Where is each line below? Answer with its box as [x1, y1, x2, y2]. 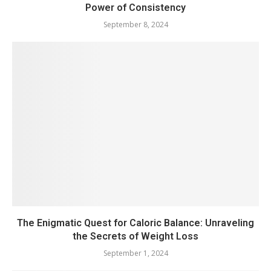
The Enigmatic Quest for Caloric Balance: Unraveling [17, 217, 254, 229]
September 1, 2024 [103, 247, 168, 258]
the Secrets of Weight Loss [73, 230, 198, 242]
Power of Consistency [85, 1, 186, 13]
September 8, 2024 [103, 19, 168, 30]
